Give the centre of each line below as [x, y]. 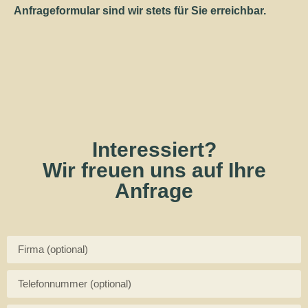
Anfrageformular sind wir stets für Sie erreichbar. [141, 11]
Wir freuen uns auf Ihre [154, 170]
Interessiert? [154, 149]
